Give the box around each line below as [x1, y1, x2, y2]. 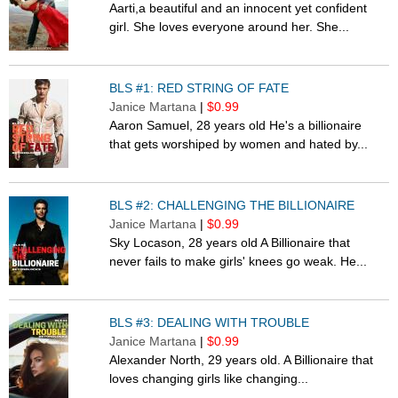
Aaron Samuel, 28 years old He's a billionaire [109, 118, 362, 133]
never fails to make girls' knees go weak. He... [109, 254, 368, 269]
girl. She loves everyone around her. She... [109, 20, 350, 35]
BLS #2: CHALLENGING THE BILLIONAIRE [109, 198, 355, 213]
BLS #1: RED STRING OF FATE [109, 81, 290, 96]
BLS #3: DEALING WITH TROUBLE [109, 315, 310, 330]
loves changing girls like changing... [109, 371, 309, 386]
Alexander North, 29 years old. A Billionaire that [109, 353, 374, 368]
